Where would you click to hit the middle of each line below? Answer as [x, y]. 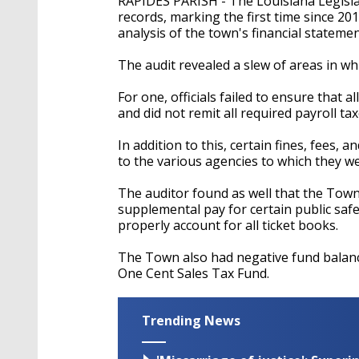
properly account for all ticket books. [230, 225]
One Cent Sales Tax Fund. [194, 273]
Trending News [191, 321]
